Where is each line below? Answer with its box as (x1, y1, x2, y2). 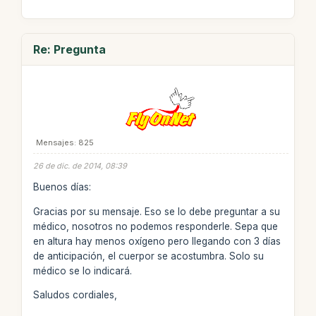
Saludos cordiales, (32, 289, 117, 300)
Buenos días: (32, 181, 91, 193)
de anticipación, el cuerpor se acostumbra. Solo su (32, 250, 264, 262)
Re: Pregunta (32, 42, 106, 56)
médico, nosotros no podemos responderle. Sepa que (32, 220, 278, 232)
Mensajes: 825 (35, 137, 94, 147)
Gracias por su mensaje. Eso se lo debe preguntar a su (32, 205, 280, 217)
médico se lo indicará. (32, 265, 132, 276)
